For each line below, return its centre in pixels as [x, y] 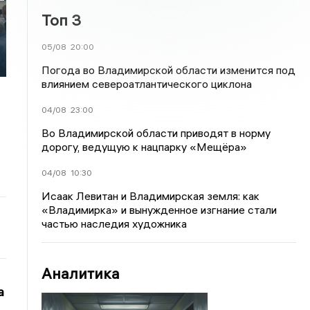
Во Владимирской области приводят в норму [156, 133]
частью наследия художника [115, 224]
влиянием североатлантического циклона [147, 84]
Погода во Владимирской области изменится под [169, 70]
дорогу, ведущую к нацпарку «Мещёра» [145, 147]
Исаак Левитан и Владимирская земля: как [151, 196]
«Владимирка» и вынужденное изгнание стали [159, 210]
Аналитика [81, 273]
